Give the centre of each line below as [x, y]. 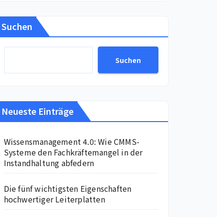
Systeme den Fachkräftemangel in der [73, 152]
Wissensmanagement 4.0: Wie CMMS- [72, 142]
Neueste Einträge [37, 111]
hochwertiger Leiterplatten [54, 199]
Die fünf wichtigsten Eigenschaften [68, 189]
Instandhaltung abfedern [49, 163]
